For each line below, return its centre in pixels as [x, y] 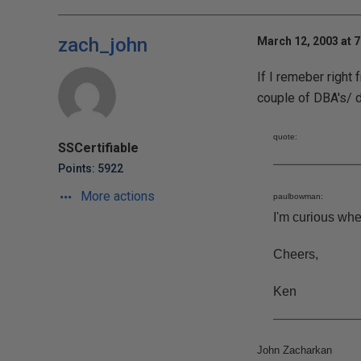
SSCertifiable [98, 148]
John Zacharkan [294, 350]
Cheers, [295, 254]
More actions [116, 196]
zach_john [103, 45]
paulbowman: [298, 196]
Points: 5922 [91, 168]
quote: [285, 137]
